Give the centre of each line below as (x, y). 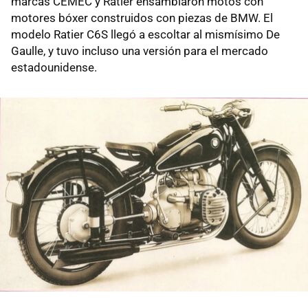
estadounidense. (54, 68)
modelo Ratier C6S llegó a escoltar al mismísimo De (145, 35)
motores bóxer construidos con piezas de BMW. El (142, 18)
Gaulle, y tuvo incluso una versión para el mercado (140, 51)
